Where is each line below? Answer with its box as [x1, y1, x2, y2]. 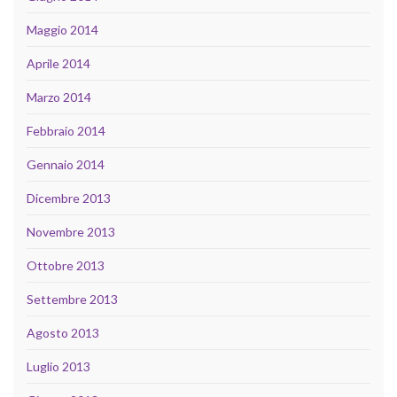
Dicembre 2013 [27, 191, 111, 206]
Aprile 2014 [27, 56, 90, 72]
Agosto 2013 [27, 325, 99, 341]
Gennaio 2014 [27, 157, 105, 173]
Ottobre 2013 [27, 258, 105, 274]
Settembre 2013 [27, 292, 118, 307]
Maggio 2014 [27, 22, 98, 38]
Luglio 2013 [27, 359, 90, 375]
